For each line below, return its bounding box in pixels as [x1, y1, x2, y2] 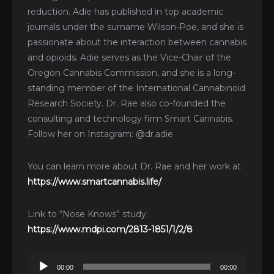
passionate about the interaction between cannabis [28, 36, 246, 48]
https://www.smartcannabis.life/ [28, 176, 161, 187]
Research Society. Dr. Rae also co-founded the [28, 97, 226, 109]
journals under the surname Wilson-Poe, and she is [28, 21, 243, 32]
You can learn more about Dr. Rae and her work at [28, 160, 241, 172]
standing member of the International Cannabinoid [28, 82, 245, 94]
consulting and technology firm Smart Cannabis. [28, 113, 234, 124]
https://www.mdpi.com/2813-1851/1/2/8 [28, 223, 193, 235]
